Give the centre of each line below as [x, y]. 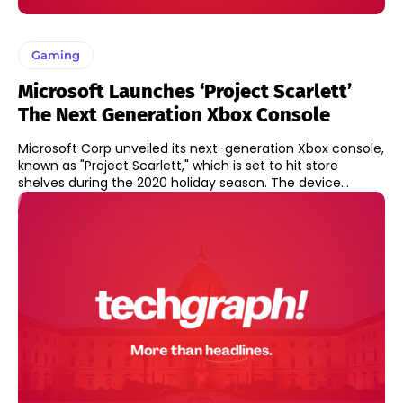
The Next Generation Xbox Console [174, 115]
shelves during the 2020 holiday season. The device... [310, 183]
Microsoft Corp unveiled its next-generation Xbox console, [201, 149]
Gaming [56, 55]
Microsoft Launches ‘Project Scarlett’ [185, 92]
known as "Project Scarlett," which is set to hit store [178, 166]
